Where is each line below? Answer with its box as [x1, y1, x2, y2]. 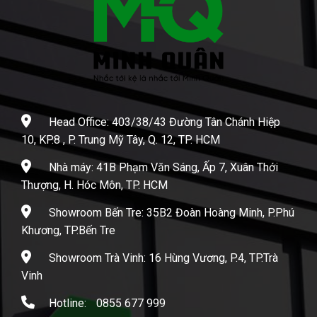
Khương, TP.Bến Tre [21, 224, 115, 238]
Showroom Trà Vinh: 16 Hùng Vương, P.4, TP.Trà [49, 251, 278, 265]
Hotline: [49, 296, 86, 311]
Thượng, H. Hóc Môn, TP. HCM [21, 178, 168, 192]
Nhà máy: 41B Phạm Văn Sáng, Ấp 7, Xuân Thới [49, 161, 278, 175]
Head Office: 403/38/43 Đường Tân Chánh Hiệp [49, 115, 280, 129]
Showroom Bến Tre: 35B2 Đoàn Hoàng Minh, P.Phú [49, 206, 294, 220]
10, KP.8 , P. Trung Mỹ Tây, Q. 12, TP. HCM [21, 133, 220, 147]
